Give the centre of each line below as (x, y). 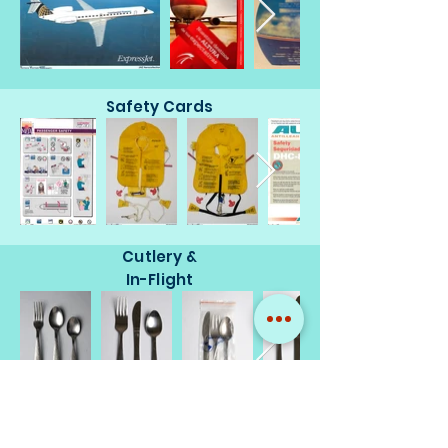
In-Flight (159, 279)
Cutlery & (159, 256)
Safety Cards (159, 106)
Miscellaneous (160, 429)
